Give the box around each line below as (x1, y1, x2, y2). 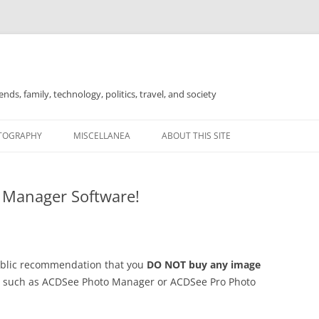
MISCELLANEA (73, 130, 130, 142)
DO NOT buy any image (147, 258, 261, 271)
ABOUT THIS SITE (162, 130, 231, 142)
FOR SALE (80, 160, 116, 171)
